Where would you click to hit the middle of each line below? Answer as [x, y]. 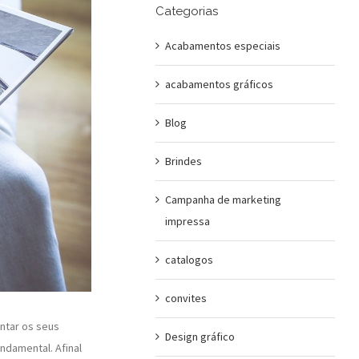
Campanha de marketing [223, 199]
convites [186, 298]
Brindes [183, 161]
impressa [187, 221]
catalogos [189, 259]
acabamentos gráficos [219, 84]
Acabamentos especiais [222, 45]
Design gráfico [200, 336]
